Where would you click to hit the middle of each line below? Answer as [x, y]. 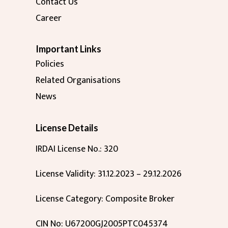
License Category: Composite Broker [105, 199]
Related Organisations [78, 81]
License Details [67, 128]
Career [48, 18]
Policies [50, 64]
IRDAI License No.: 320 [77, 149]
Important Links [68, 49]
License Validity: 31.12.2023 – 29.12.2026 [108, 174]
